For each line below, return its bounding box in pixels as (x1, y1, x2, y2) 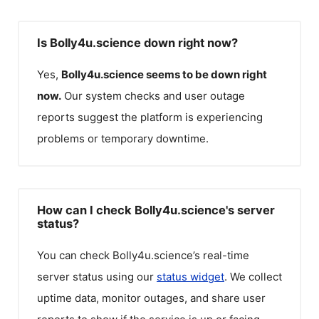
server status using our (37, 270, 157, 283)
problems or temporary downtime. (37, 131, 209, 145)
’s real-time (193, 249, 249, 262)
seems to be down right (146, 67, 267, 81)
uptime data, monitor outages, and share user (37, 291, 266, 305)
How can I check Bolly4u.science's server (37, 203, 275, 217)
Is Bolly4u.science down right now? (37, 35, 238, 50)
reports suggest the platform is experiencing (37, 110, 263, 124)
